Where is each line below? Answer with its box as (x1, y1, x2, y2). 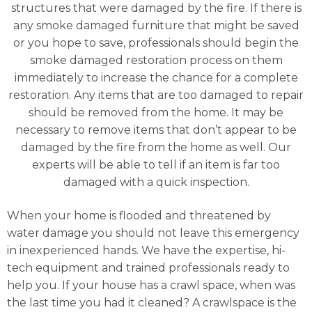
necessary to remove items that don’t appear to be (15, 123, 297, 137)
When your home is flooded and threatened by (7, 208, 271, 222)
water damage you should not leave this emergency (7, 226, 299, 240)
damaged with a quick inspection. (63, 175, 249, 189)
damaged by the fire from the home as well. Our (21, 141, 291, 155)
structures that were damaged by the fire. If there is (10, 1, 302, 15)
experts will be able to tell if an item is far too (32, 158, 280, 172)
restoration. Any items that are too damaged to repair (8, 88, 304, 102)
